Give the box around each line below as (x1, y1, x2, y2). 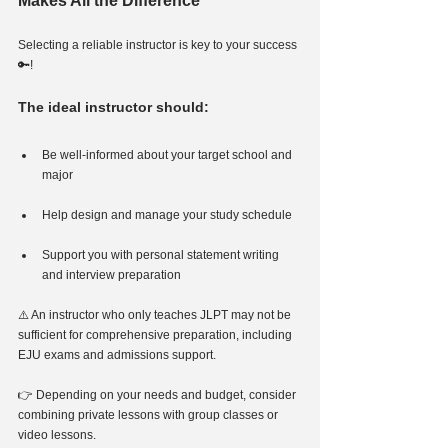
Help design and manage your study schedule (42, 207, 292, 222)
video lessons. (18, 427, 96, 442)
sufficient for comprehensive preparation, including (18, 327, 295, 342)
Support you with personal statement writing (42, 247, 282, 262)
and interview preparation (42, 267, 181, 282)
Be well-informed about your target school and (42, 147, 295, 162)
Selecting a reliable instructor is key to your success (18, 37, 297, 52)
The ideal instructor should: (18, 98, 209, 115)
